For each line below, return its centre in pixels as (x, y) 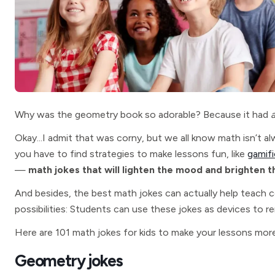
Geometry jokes (69, 261)
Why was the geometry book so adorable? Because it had (143, 114)
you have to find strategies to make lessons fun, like (131, 154)
